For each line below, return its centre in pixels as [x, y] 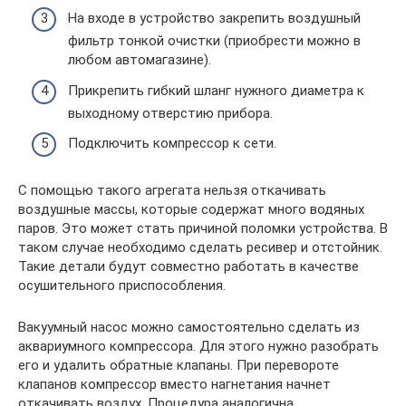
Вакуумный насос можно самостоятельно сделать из [189, 328]
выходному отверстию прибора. [170, 113]
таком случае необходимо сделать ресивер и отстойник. [200, 248]
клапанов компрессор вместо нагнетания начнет [174, 385]
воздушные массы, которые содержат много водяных [191, 210]
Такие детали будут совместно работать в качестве [188, 267]
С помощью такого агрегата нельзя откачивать [172, 191]
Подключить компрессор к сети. [172, 144]
